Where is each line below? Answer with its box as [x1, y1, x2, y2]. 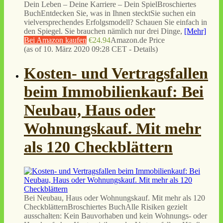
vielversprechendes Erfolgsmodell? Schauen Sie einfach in [24, 17, 207, 26]
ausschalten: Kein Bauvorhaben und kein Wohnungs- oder [24, 212, 207, 221]
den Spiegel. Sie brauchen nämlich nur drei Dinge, [24, 26, 184, 35]
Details [133, 44, 155, 53]
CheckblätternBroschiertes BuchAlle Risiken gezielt [24, 203, 187, 212]
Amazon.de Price [111, 35, 165, 44]
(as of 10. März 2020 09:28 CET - [24, 44, 133, 53]
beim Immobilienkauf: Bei [24, 82, 204, 101]
